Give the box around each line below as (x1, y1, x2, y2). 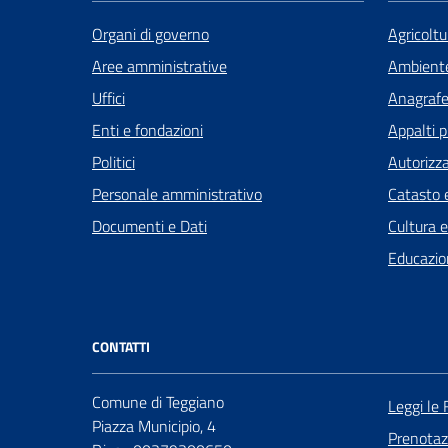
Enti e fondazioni (92, 118, 203, 143)
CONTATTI (92, 336, 150, 358)
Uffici (92, 86, 125, 111)
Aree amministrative (92, 54, 227, 79)
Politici (92, 150, 135, 175)
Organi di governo (92, 22, 209, 47)
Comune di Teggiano (92, 390, 224, 415)
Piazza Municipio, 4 (92, 414, 216, 439)
